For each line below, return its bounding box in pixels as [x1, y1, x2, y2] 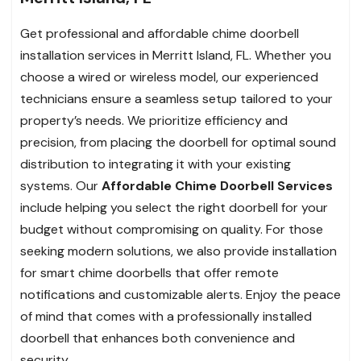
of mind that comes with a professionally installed [20, 307, 312, 325]
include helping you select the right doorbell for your [20, 198, 328, 216]
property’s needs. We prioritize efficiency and [20, 111, 288, 129]
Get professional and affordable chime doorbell [20, 24, 299, 42]
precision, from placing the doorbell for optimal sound [20, 133, 336, 151]
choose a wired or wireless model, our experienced [20, 68, 318, 85]
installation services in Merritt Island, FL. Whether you [20, 46, 331, 64]
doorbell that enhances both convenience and [20, 329, 295, 346]
